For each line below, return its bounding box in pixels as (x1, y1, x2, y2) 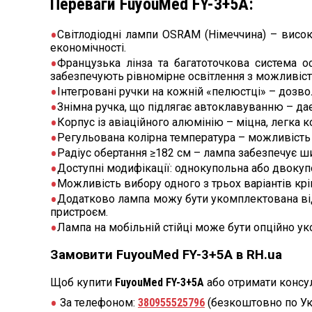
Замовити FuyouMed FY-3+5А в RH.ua (50, 247, 282, 263)
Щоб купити (50, 275, 115, 289)
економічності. (50, 41, 126, 55)
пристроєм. (50, 205, 108, 219)
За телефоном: (57, 295, 138, 309)
